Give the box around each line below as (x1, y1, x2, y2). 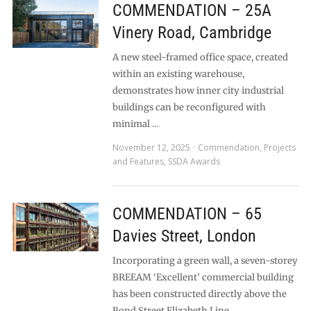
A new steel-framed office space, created (112, 51, 288, 63)
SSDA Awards (167, 155, 220, 167)
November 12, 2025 (112, 142, 190, 153)
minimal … (112, 118, 159, 130)
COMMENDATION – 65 (112, 204, 262, 224)
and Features (112, 155, 164, 167)
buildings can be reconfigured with (112, 101, 266, 113)
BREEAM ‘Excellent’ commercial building (112, 271, 294, 283)
